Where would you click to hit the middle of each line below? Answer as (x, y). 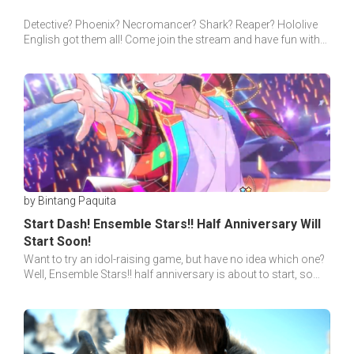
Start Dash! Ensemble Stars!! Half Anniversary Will (172, 224)
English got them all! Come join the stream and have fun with (172, 39)
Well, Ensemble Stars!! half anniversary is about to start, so (168, 275)
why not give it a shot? (78, 290)
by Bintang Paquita (70, 201)
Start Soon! (57, 242)
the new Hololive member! (87, 54)
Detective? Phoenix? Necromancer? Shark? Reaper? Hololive (171, 24)
